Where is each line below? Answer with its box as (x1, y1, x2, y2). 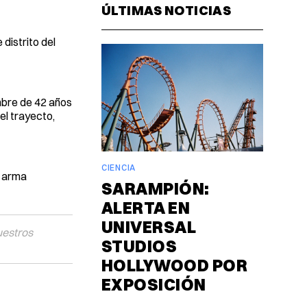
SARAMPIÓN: (101, 178, 210, 199)
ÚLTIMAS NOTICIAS (101, 1, 232, 19)
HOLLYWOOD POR (101, 255, 248, 276)
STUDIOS (101, 236, 177, 257)
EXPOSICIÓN (101, 274, 206, 295)
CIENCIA (101, 162, 136, 173)
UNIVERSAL (101, 217, 197, 238)
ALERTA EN (101, 197, 191, 219)
